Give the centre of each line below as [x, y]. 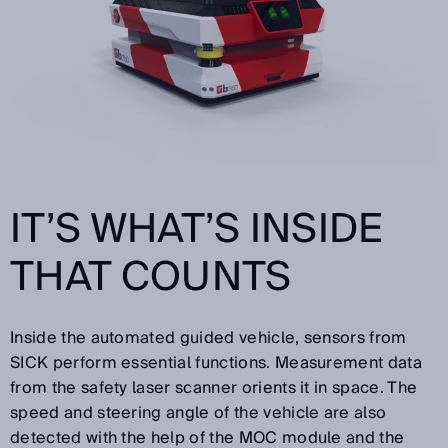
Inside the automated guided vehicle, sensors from [208, 337]
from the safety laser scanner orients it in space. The [214, 387]
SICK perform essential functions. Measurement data [216, 362]
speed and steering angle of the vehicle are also [198, 412]
